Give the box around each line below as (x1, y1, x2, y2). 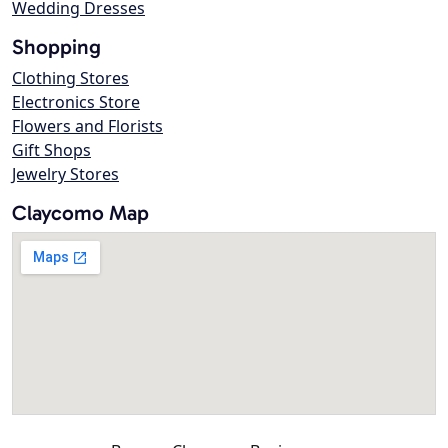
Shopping (12, 34, 101, 60)
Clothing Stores (12, 67, 129, 90)
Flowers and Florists (12, 115, 163, 138)
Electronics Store (12, 91, 140, 114)
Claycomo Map (12, 200, 149, 226)
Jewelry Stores (12, 163, 119, 186)
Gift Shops (12, 139, 91, 162)
